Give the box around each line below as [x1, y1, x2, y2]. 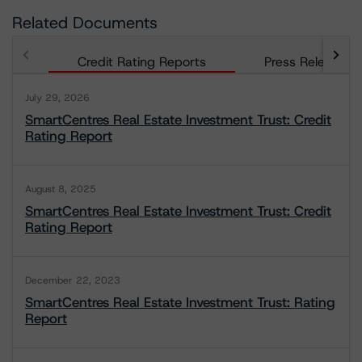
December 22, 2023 [25, 274, 120, 287]
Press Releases [264, 53, 352, 70]
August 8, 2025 [25, 183, 96, 196]
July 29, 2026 [25, 91, 90, 104]
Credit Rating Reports [78, 53, 206, 70]
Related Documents [12, 12, 158, 33]
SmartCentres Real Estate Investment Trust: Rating [25, 293, 335, 311]
